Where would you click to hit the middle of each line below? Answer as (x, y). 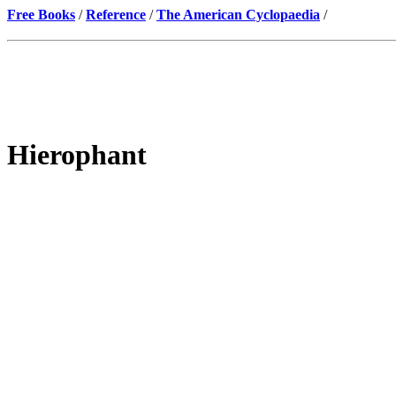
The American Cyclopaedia (238, 15)
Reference (116, 15)
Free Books (41, 15)
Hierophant (77, 155)
